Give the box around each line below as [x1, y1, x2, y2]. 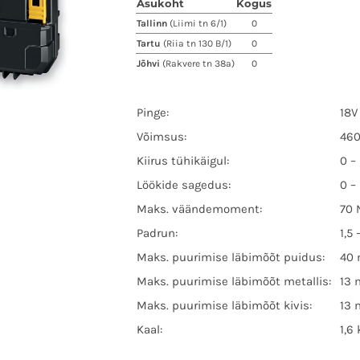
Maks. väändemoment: [137, 202, 262, 216]
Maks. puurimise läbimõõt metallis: [137, 274, 331, 288]
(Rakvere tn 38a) [162, 58, 235, 69]
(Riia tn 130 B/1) [163, 38, 231, 49]
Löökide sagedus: [137, 178, 231, 192]
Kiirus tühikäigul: [137, 153, 229, 168]
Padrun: [137, 226, 178, 240]
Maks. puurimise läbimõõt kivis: [137, 298, 312, 313]
